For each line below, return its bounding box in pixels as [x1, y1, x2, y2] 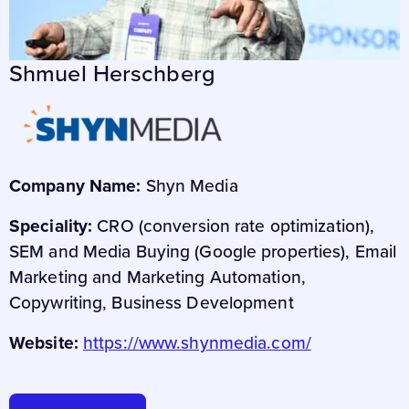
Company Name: [9, 173, 142, 200]
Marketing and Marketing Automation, [9, 264, 306, 291]
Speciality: [9, 213, 98, 240]
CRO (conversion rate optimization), [97, 213, 375, 240]
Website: [9, 330, 79, 357]
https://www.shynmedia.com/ [83, 330, 311, 357]
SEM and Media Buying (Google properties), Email [9, 238, 397, 266]
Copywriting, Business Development [9, 289, 294, 317]
